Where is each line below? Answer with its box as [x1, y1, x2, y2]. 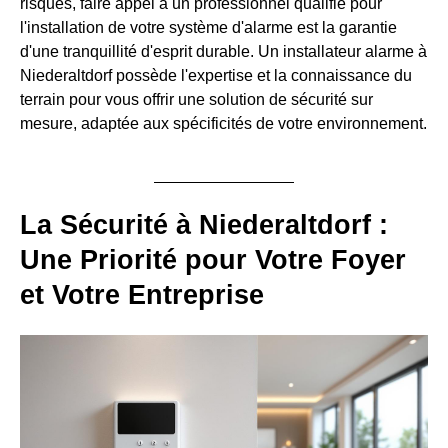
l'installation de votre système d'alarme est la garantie [20, 19, 397, 36]
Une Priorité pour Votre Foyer [20, 245, 406, 275]
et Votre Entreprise [20, 280, 264, 310]
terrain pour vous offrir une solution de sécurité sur [20, 91, 373, 108]
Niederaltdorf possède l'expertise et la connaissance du [20, 67, 412, 84]
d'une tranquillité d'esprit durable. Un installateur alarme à [20, 43, 427, 60]
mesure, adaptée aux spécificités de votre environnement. [20, 115, 427, 132]
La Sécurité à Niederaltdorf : [20, 210, 388, 240]
